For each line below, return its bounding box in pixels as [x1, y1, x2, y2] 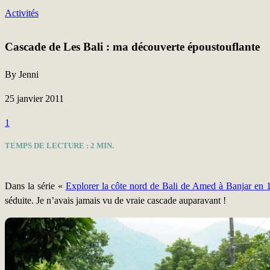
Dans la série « [5, 181, 66, 191]
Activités [5, 8, 39, 18]
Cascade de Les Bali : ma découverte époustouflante [5, 40, 260, 53]
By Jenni [5, 69, 39, 80]
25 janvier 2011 [5, 93, 64, 104]
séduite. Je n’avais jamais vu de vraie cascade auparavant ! [5, 195, 226, 206]
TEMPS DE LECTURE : [5, 141, 90, 150]
